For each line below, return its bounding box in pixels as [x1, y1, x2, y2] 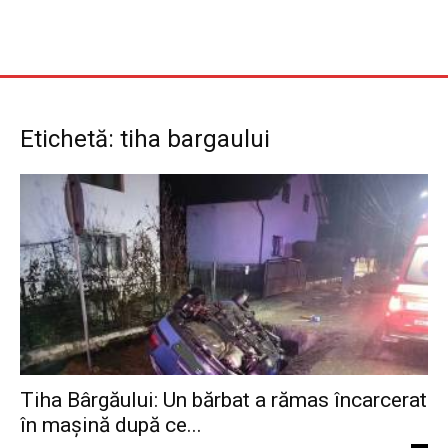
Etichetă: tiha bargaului [20, 125, 270, 153]
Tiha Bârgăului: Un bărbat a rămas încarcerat [20, 388, 427, 413]
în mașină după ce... [20, 413, 202, 438]
